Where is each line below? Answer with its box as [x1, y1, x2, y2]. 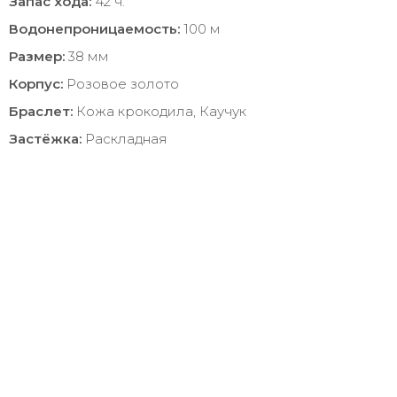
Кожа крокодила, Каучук [73, 103, 246, 120]
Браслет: [9, 103, 73, 120]
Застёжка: [9, 130, 82, 147]
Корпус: [9, 75, 63, 92]
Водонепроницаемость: [9, 20, 180, 37]
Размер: [9, 48, 65, 65]
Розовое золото [63, 75, 179, 92]
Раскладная [82, 130, 167, 147]
